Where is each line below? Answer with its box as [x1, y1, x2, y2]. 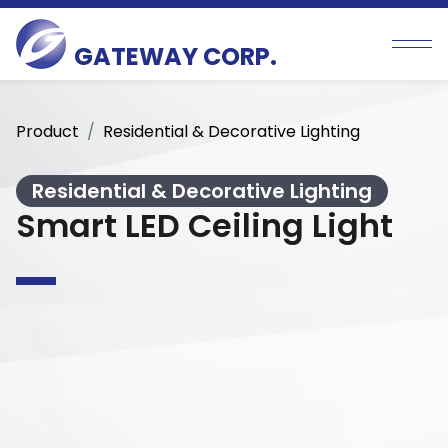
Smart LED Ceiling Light [16, 203, 393, 248]
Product [16, 120, 79, 143]
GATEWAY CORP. [74, 40, 277, 73]
